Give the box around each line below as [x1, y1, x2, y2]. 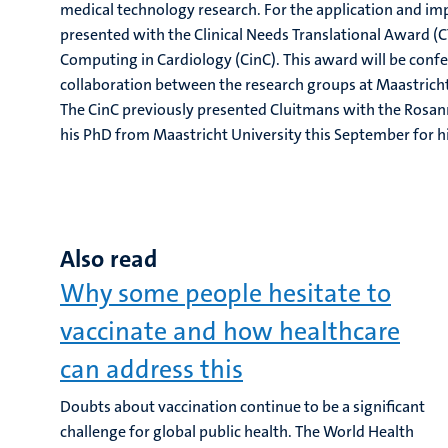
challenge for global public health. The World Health [60, 421, 414, 442]
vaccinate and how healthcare [60, 315, 400, 348]
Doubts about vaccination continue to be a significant [60, 396, 425, 417]
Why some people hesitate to [60, 277, 391, 310]
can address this [60, 353, 243, 386]
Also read [60, 243, 157, 275]
